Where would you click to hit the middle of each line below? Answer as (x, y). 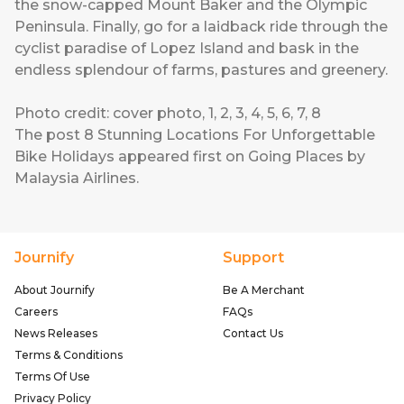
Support (253, 258)
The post (49, 135)
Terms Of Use (52, 377)
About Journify (55, 290)
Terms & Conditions (69, 355)
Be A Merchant (263, 290)
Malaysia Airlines (75, 179)
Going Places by (307, 157)
